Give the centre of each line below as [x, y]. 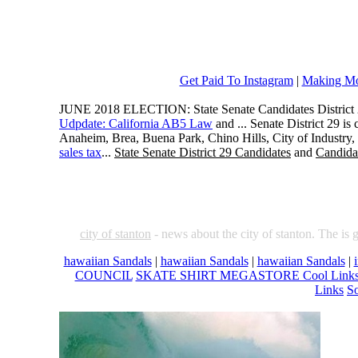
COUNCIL [103, 275]
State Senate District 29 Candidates [203, 152]
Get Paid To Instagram [236, 80]
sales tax [80, 152]
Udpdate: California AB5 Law [136, 123]
